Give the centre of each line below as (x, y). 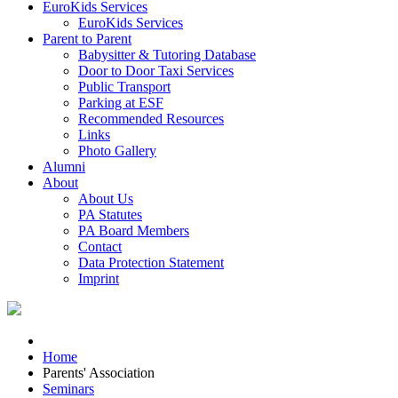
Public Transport (124, 87)
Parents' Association (99, 373)
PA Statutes (110, 215)
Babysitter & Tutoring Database (167, 55)
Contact (100, 247)
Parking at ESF (121, 103)
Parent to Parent (87, 39)
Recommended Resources (151, 119)
